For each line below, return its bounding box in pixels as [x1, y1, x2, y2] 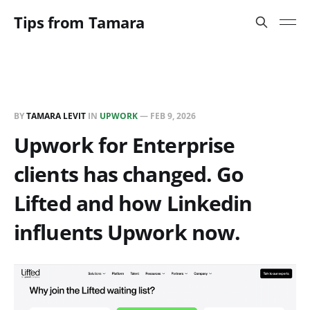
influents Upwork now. [14, 218, 241, 246]
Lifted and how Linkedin [14, 189, 253, 217]
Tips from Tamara [14, 12, 145, 33]
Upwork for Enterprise [14, 131, 235, 159]
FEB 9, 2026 [150, 110, 196, 122]
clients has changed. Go [14, 160, 244, 188]
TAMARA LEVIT [26, 110, 86, 122]
